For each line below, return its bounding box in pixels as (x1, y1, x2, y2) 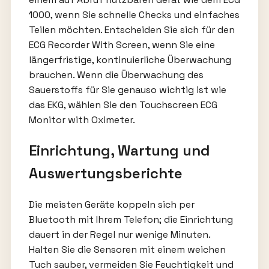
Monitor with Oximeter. (28, 113, 135, 126)
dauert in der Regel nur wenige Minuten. (28, 228, 210, 241)
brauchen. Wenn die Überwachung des (28, 68, 204, 81)
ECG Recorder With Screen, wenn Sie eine (28, 38, 215, 51)
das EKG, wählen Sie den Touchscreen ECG (28, 98, 217, 111)
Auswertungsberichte (28, 163, 183, 183)
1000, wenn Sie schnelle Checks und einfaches (28, 8, 240, 21)
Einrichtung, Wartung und (28, 141, 210, 160)
